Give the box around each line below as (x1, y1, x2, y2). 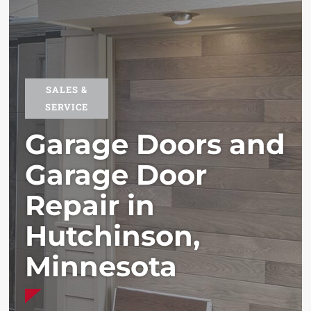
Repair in (24, 188, 155, 223)
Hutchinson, (24, 219, 200, 253)
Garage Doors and (24, 127, 285, 162)
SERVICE (44, 101, 88, 114)
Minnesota (24, 249, 177, 284)
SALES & (45, 83, 87, 96)
